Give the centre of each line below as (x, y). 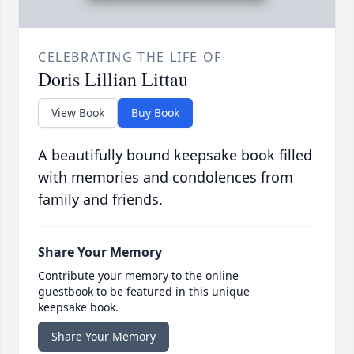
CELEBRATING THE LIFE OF (130, 57)
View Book (78, 113)
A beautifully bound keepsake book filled (175, 155)
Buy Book (155, 113)
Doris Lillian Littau (113, 79)
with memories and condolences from (166, 177)
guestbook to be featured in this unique (144, 292)
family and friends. (100, 200)
